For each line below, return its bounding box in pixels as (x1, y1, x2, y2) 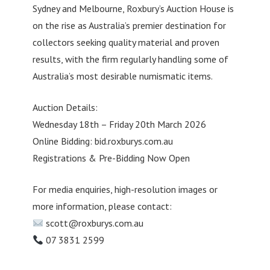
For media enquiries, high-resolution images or (32, 183, 218, 196)
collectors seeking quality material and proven (32, 36, 219, 49)
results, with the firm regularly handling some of (32, 53, 228, 66)
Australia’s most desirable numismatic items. (32, 70, 213, 83)
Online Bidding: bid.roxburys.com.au (32, 135, 173, 148)
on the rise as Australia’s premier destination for (32, 19, 226, 32)
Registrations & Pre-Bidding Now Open (32, 152, 190, 165)
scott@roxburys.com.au (45, 217, 143, 230)
